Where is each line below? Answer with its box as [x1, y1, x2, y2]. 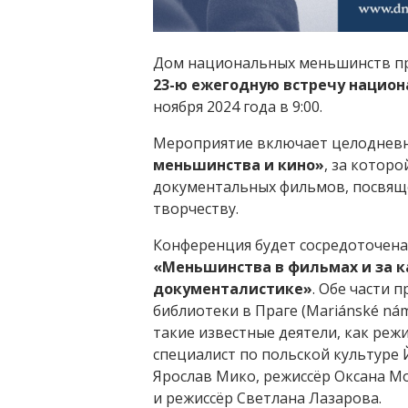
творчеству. [153, 199, 239, 219]
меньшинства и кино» [153, 155, 324, 176]
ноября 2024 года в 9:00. [153, 97, 322, 117]
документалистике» [153, 279, 312, 300]
